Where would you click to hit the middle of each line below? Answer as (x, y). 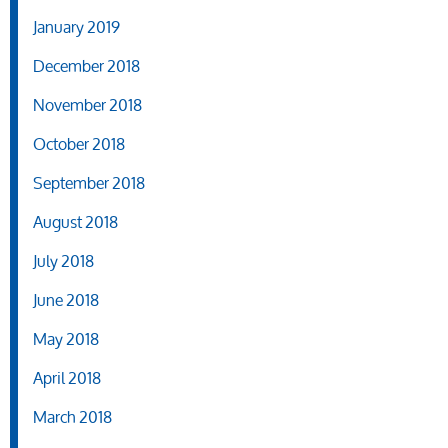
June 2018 (66, 300)
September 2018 (89, 183)
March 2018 (72, 417)
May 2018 (66, 339)
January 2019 (76, 27)
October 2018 (79, 144)
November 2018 (87, 105)
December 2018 (86, 66)
